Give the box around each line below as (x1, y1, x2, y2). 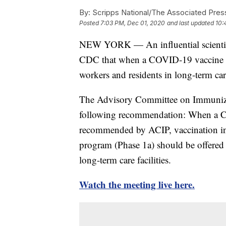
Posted (79, 19, 100, 27)
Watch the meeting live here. (79, 177, 195, 191)
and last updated (167, 19, 214, 27)
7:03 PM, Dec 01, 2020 (100, 19, 165, 27)
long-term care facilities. (79, 153, 171, 166)
